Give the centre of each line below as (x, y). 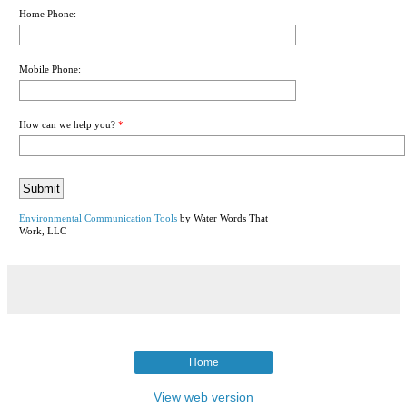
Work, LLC (43, 230)
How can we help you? (67, 124)
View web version (203, 397)
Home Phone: (48, 13)
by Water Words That (223, 218)
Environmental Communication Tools (98, 218)
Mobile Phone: (50, 69)
